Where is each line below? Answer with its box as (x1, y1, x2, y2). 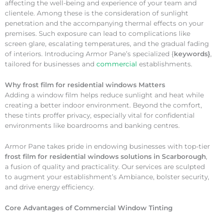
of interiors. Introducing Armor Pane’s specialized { (5, 50, 174, 58)
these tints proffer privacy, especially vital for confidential (5, 111, 195, 120)
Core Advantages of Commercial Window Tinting (5, 203, 172, 212)
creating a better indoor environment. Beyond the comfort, (5, 101, 202, 109)
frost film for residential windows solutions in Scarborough (5, 152, 206, 160)
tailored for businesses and (5, 60, 96, 68)
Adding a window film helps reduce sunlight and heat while (5, 91, 204, 99)
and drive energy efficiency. (5, 183, 94, 191)
